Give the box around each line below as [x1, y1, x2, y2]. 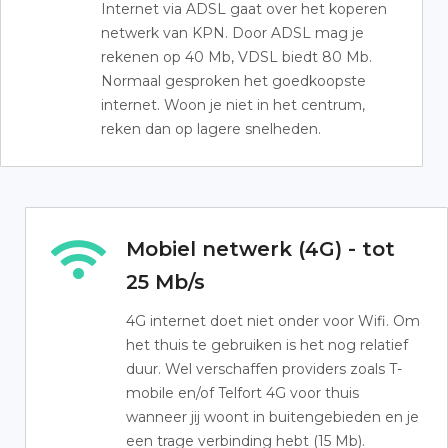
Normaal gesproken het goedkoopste [101, 72, 366, 90]
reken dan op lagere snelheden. [101, 120, 321, 138]
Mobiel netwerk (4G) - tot [126, 237, 395, 261]
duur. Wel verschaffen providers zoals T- [126, 360, 402, 378]
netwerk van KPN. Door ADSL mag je [101, 24, 364, 42]
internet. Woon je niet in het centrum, [101, 96, 365, 114]
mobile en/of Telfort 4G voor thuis [126, 384, 359, 402]
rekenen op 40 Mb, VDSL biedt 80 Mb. [101, 48, 372, 66]
